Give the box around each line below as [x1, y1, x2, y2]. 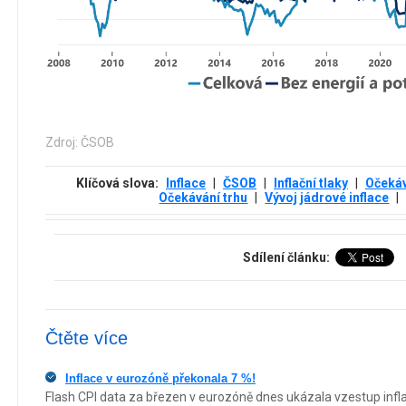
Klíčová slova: [76, 175, 161, 190]
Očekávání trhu [159, 189, 248, 205]
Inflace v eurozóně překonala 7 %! [65, 371, 256, 385]
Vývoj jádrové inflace [265, 189, 390, 205]
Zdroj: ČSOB [45, 134, 114, 150]
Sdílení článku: [243, 249, 333, 265]
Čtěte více [45, 327, 128, 348]
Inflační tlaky [274, 175, 348, 190]
